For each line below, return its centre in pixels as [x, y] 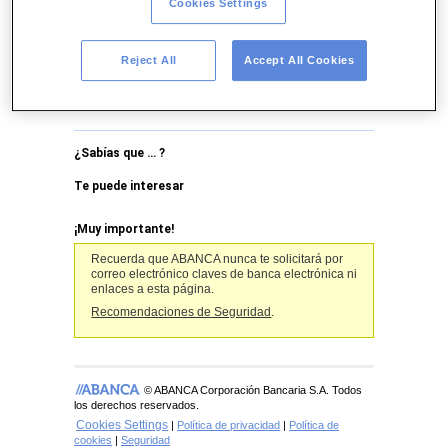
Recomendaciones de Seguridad [181, 312]
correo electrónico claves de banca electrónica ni [224, 273]
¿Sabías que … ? [119, 153]
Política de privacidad [229, 424]
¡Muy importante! [124, 228]
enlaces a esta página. [153, 288]
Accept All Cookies [299, 59]
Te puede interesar [129, 186]
